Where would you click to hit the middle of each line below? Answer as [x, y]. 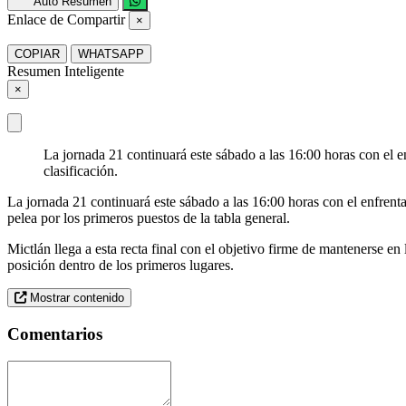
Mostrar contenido [75, 297]
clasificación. [81, 170]
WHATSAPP [111, 53]
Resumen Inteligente [66, 71]
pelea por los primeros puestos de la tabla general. [149, 217]
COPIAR [37, 53]
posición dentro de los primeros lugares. [121, 265]
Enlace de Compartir [66, 19]
